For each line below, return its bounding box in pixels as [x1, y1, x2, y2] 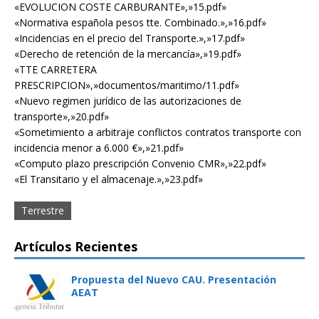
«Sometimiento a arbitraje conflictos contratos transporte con [14, 125, 301, 139]
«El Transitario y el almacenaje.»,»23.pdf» [14, 172, 203, 186]
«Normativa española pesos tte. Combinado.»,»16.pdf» [14, 16, 266, 29]
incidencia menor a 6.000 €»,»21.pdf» [14, 141, 184, 155]
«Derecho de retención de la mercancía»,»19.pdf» [14, 47, 241, 61]
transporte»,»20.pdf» [14, 110, 109, 123]
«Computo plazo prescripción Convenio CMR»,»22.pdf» [14, 157, 266, 170]
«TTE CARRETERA [14, 63, 97, 76]
